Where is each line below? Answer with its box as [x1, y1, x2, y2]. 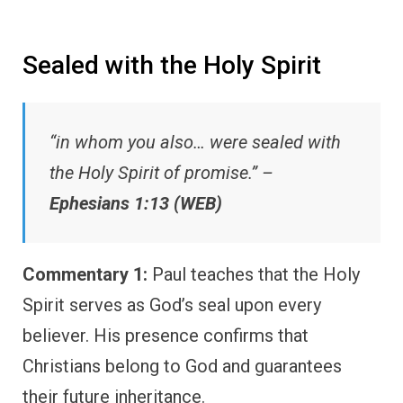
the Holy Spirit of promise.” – [49, 162, 273, 184]
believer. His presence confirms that [22, 325, 309, 347]
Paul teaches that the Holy [148, 264, 360, 286]
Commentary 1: [22, 264, 148, 286]
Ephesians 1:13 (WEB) [49, 193, 222, 215]
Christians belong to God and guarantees [22, 355, 342, 378]
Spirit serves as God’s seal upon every [22, 294, 321, 317]
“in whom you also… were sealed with [49, 131, 341, 154]
